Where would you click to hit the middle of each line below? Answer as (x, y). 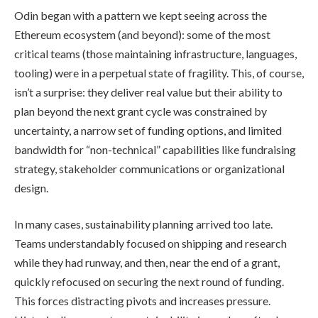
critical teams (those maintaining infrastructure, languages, (155, 53)
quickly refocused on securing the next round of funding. (149, 282)
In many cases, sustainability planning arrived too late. (143, 224)
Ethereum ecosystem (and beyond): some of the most (142, 34)
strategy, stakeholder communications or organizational (149, 168)
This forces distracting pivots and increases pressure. (142, 301)
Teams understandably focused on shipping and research (150, 243)
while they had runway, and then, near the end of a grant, (147, 263)
